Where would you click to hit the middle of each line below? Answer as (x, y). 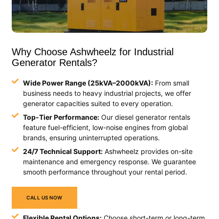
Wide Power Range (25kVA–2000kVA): (88, 83)
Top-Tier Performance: (61, 117)
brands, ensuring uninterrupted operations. (91, 138)
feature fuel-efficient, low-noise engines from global (105, 128)
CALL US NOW (44, 198)
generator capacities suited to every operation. (98, 104)
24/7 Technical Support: (63, 152)
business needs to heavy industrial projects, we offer (107, 93)
